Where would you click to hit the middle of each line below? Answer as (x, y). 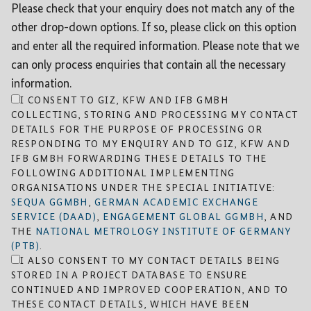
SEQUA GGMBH (50, 202)
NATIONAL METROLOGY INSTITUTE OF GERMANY (163, 232)
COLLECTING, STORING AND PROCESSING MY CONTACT (155, 115)
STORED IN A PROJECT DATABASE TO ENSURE (129, 275)
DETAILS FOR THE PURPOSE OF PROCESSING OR (137, 129)
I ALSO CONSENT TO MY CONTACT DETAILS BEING (150, 261)
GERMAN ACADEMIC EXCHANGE (176, 202)
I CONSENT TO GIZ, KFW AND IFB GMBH (124, 100)
